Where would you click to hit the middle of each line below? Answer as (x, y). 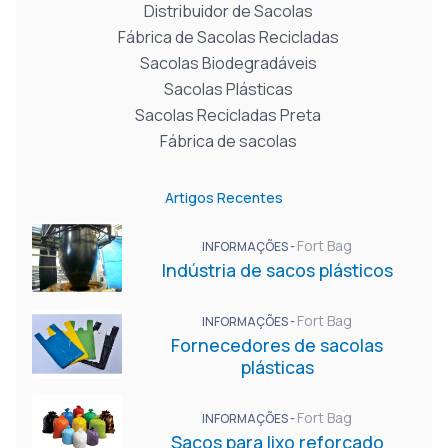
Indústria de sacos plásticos (277, 269)
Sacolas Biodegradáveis (228, 63)
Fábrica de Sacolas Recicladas (228, 37)
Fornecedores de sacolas (277, 344)
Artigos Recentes (224, 197)
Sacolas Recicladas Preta (228, 115)
